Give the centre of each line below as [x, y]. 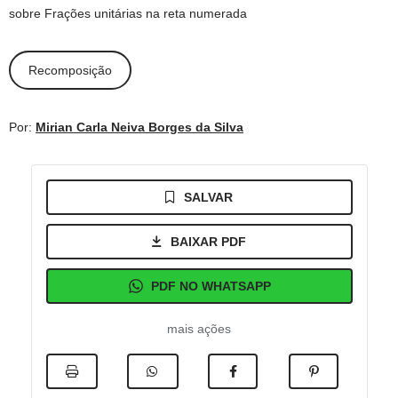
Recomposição [70, 70]
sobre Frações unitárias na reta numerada [128, 13]
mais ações [199, 329]
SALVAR [208, 197]
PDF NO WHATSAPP [211, 286]
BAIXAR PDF [208, 242]
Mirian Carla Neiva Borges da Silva [139, 127]
